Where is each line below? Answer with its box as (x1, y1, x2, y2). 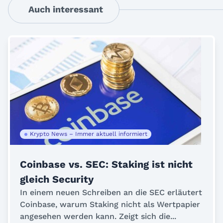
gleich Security (20, 173, 94, 185)
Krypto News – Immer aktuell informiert (30, 130, 147, 137)
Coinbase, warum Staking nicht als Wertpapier (20, 200, 200, 209)
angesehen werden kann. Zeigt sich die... (20, 212, 176, 221)
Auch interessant (28, 4, 103, 14)
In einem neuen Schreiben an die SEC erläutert (20, 188, 202, 197)
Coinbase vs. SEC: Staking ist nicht (20, 158, 193, 170)
